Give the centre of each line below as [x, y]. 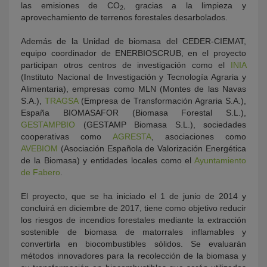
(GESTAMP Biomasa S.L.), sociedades [161, 125]
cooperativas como [67, 136]
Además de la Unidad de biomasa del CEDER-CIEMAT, [133, 41]
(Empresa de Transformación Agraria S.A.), [162, 101]
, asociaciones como [198, 136]
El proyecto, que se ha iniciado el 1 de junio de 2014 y [133, 196]
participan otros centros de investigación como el [123, 65]
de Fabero [41, 172]
